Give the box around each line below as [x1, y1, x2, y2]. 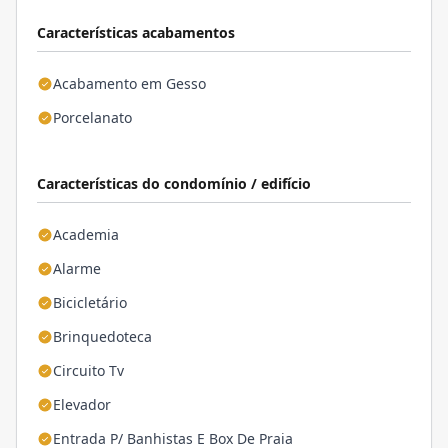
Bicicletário [53, 293, 127, 312]
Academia [53, 225, 119, 244]
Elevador [53, 395, 111, 414]
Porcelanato [53, 108, 132, 127]
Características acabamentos [37, 23, 235, 42]
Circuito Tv [53, 361, 124, 380]
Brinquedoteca [53, 327, 152, 346]
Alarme [53, 259, 101, 278]
